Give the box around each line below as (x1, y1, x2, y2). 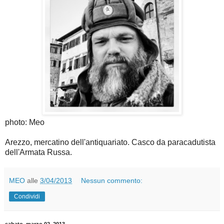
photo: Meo (5, 118, 44, 126)
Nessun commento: (81, 176, 143, 184)
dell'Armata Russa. (5, 148, 72, 156)
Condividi (14, 193, 40, 200)
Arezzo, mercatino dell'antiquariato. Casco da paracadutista (5, 138, 215, 146)
